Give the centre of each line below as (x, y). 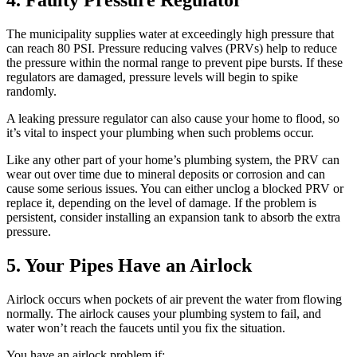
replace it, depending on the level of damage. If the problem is (161, 202)
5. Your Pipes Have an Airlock (129, 265)
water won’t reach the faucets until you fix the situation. (146, 328)
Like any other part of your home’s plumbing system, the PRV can (173, 159)
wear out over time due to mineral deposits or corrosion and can (166, 174)
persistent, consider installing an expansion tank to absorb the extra (173, 217)
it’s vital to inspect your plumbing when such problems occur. (160, 132)
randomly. (31, 91)
